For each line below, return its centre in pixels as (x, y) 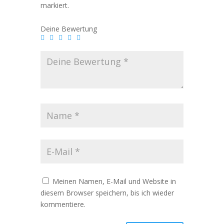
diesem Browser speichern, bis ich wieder (107, 193)
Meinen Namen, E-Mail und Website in (114, 181)
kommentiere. (63, 204)
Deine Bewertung (68, 29)
